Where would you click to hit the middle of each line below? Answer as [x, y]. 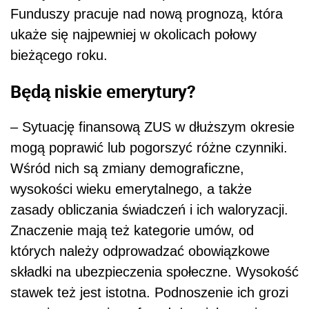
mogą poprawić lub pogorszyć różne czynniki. [149, 148]
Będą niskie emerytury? [103, 91]
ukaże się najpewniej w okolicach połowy [133, 35]
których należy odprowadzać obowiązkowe [140, 251]
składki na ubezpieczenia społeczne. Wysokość [154, 272]
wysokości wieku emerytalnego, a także [131, 189]
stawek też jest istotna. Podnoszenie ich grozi [149, 293]
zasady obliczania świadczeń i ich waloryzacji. [149, 210]
